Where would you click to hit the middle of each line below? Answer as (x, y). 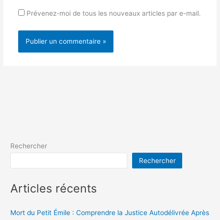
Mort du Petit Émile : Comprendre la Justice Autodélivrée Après (110, 212)
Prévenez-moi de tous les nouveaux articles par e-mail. (113, 13)
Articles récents (54, 188)
